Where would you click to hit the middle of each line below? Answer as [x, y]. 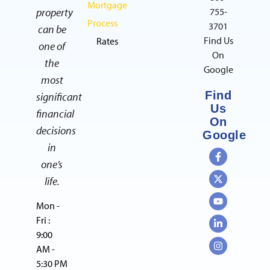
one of [52, 46]
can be [52, 29]
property [55, 12]
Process [102, 23]
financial [55, 113]
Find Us [218, 40]
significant [59, 96]
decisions [56, 130]
